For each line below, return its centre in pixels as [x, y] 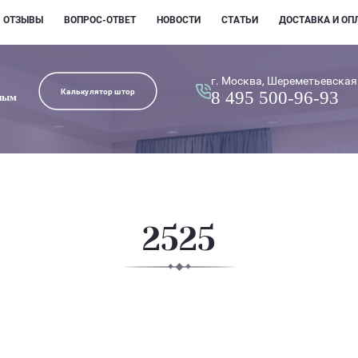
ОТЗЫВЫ [23, 20]
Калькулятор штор [97, 91]
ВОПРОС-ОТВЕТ [100, 20]
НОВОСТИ [179, 20]
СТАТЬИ [240, 20]
